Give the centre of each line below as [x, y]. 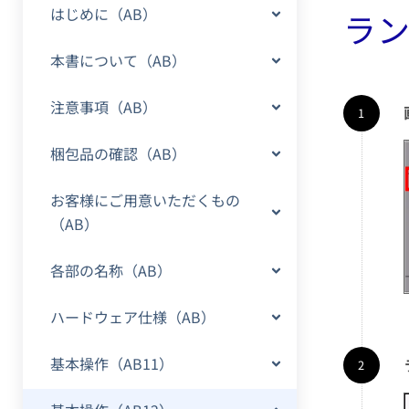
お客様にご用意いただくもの [145, 200]
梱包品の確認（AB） [118, 153]
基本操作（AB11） [112, 363]
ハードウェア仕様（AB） [133, 317]
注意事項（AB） [104, 107]
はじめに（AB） [104, 14]
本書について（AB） [118, 60]
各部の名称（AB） [111, 270]
